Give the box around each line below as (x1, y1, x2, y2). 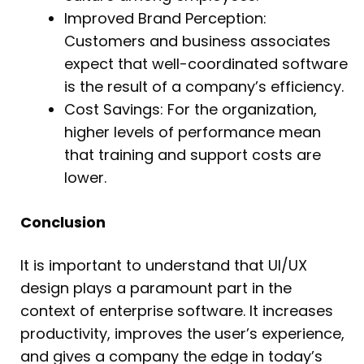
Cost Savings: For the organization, (64, 98, 317, 119)
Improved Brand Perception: (64, 7, 266, 28)
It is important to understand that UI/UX (20, 254, 307, 275)
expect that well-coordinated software (64, 53, 348, 74)
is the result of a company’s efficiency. (64, 76, 344, 97)
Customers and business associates (64, 30, 331, 51)
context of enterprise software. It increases (20, 300, 333, 321)
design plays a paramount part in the (20, 277, 292, 298)
